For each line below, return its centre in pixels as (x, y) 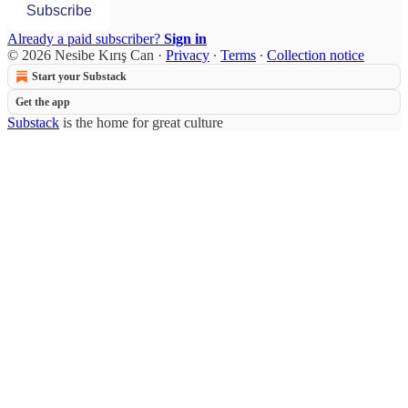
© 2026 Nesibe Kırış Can (81, 55)
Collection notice (316, 55)
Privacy (188, 55)
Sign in (185, 38)
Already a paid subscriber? (86, 38)
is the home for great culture (141, 122)
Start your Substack (79, 76)
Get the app (43, 102)
